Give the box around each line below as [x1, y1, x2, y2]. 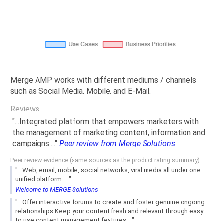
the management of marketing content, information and [12, 127, 205, 137]
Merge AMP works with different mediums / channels [10, 75, 196, 85]
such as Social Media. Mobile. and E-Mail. [10, 86, 151, 96]
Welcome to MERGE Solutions [15, 185, 98, 193]
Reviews [10, 104, 39, 114]
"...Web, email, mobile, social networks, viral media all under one [15, 166, 201, 174]
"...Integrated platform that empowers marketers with [12, 116, 199, 126]
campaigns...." [12, 138, 59, 148]
